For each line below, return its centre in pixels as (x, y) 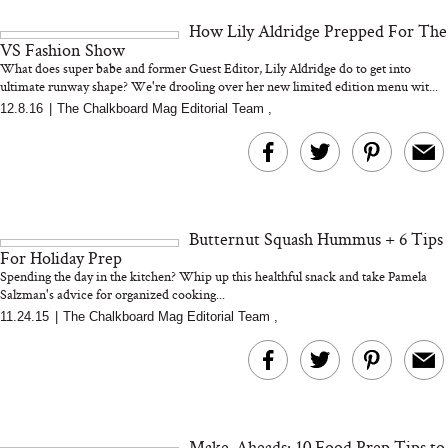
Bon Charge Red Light (142, 121)
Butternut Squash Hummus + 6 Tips (316, 238)
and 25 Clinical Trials (142, 19)
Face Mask (142, 142)
